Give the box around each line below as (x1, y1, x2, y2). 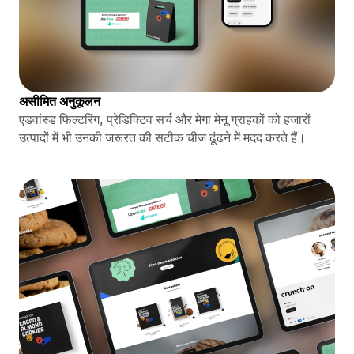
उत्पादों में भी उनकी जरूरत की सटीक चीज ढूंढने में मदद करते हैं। (19, 129, 306, 145)
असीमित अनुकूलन (19, 92, 100, 109)
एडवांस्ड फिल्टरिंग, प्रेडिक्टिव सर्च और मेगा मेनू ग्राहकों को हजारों (19, 111, 311, 127)
